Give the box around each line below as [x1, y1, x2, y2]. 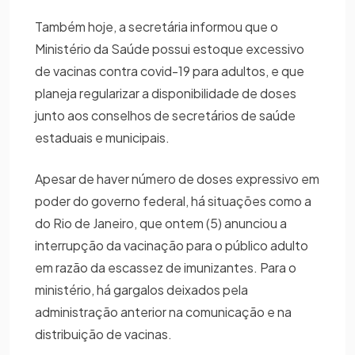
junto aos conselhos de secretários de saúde [35, 107, 296, 124]
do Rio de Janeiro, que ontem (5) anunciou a [35, 215, 287, 232]
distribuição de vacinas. [35, 326, 172, 343]
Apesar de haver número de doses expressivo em [35, 170, 319, 188]
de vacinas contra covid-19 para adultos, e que [35, 63, 304, 80]
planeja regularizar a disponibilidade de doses [35, 85, 296, 102]
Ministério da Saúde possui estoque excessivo [35, 40, 304, 58]
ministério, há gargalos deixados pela [35, 281, 248, 299]
